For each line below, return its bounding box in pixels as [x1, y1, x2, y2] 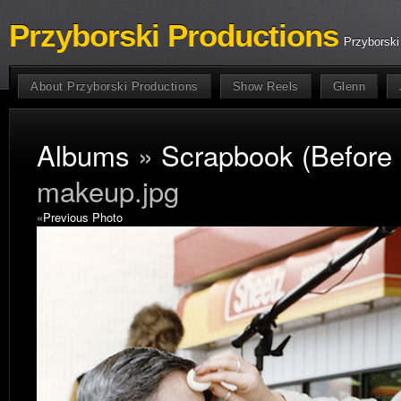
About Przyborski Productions [30, 80, 199, 93]
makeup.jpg [37, 170, 179, 210]
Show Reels [232, 80, 299, 93]
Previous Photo [43, 209, 123, 226]
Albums [37, 134, 130, 175]
